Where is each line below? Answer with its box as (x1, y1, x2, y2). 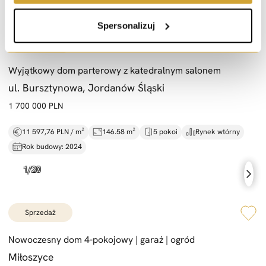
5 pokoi (153, 127, 178, 137)
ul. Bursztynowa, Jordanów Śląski (8, 80, 164, 94)
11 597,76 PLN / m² (22, 127, 84, 137)
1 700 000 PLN (8, 100, 63, 111)
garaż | (138, 233, 168, 246)
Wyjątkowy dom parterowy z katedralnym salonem (8, 64, 221, 77)
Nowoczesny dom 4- (8, 233, 93, 246)
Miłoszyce (8, 249, 53, 264)
